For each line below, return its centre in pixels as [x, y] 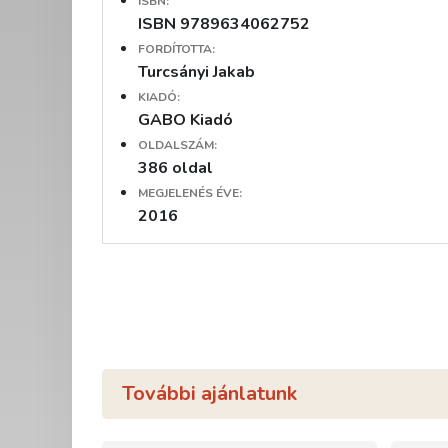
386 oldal [175, 167]
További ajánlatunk [209, 393]
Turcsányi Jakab [196, 71]
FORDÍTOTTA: [176, 48]
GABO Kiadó [185, 119]
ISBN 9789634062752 [224, 23]
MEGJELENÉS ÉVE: [190, 192]
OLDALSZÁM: [177, 144]
